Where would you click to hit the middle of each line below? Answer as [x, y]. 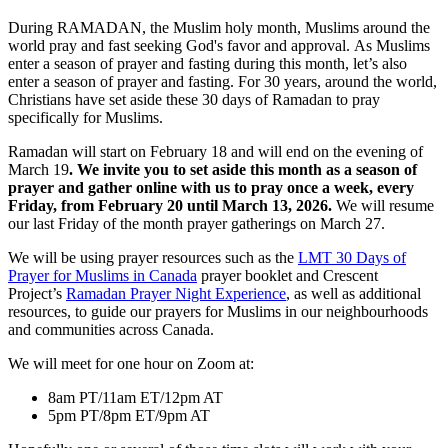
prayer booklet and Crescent [287, 275]
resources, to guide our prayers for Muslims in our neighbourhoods [218, 311]
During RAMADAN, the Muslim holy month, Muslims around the [219, 27]
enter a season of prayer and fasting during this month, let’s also [207, 63]
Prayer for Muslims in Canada [102, 275]
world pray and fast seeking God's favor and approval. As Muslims [219, 45]
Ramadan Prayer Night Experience [176, 293]
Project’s [37, 293]
